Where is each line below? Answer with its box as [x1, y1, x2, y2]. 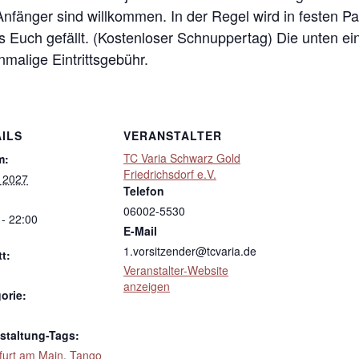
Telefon [123, 182, 164, 199]
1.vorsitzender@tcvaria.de [123, 242, 256, 259]
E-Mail [123, 222, 157, 239]
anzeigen [123, 277, 170, 294]
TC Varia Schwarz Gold [123, 149, 240, 166]
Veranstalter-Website [123, 261, 228, 278]
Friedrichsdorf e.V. [123, 165, 216, 182]
